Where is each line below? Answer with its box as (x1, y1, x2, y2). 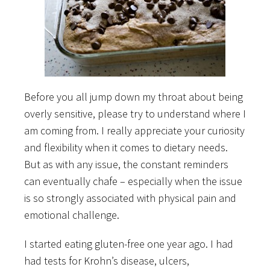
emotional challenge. (24, 207, 119, 222)
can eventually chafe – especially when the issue (24, 174, 242, 188)
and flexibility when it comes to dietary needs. (24, 140, 228, 154)
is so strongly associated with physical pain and (24, 190, 236, 205)
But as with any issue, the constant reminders (24, 157, 228, 171)
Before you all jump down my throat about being (24, 89, 243, 104)
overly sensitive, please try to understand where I (24, 106, 246, 121)
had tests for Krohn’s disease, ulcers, (24, 253, 189, 268)
